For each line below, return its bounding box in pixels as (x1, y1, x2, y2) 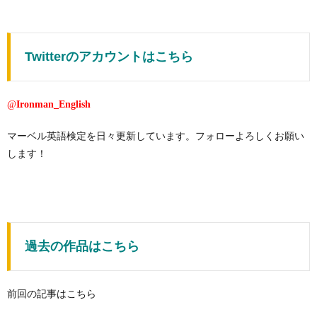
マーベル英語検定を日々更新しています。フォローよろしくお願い (7, 129, 304, 142)
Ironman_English (16, 98, 91, 110)
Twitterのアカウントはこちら (25, 49, 193, 64)
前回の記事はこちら (7, 287, 96, 299)
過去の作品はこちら (25, 238, 139, 253)
